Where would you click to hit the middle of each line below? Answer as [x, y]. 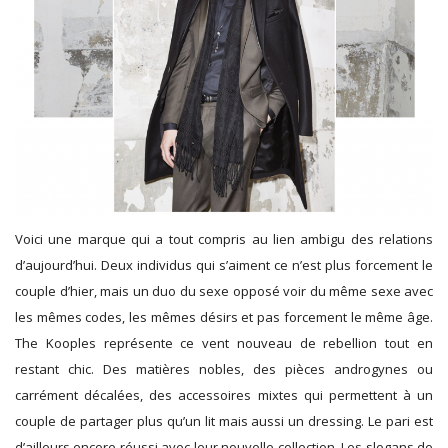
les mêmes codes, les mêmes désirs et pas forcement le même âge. [224, 317]
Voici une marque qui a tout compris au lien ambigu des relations [224, 239]
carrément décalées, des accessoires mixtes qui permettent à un [224, 395]
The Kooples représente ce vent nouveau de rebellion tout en [224, 343]
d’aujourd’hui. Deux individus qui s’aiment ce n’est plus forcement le [224, 265]
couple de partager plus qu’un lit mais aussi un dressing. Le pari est [224, 421]
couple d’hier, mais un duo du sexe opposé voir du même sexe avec [224, 291]
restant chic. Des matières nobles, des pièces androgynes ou [224, 369]
